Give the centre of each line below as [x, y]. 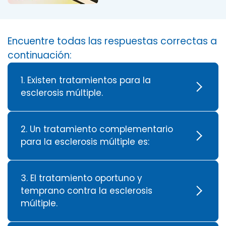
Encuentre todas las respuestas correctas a [112, 41]
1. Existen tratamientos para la [86, 80]
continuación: [40, 55]
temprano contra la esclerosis [87, 190]
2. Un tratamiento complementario [97, 129]
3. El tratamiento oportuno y [81, 178]
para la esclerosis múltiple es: [85, 142]
